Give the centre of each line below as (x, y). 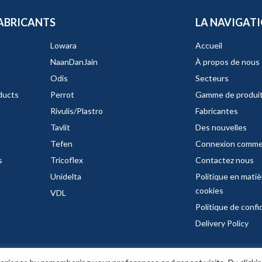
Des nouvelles (221, 127)
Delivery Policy (222, 223)
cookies (209, 191)
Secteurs (212, 78)
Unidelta (65, 177)
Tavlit (60, 127)
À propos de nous (227, 62)
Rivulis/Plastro (76, 111)
